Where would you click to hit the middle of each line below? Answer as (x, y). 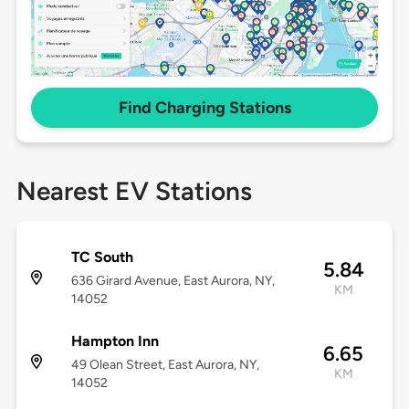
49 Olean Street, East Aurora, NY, (165, 365)
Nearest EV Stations (134, 191)
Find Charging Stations (204, 108)
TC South (102, 257)
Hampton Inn (115, 341)
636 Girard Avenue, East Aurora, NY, (173, 281)
